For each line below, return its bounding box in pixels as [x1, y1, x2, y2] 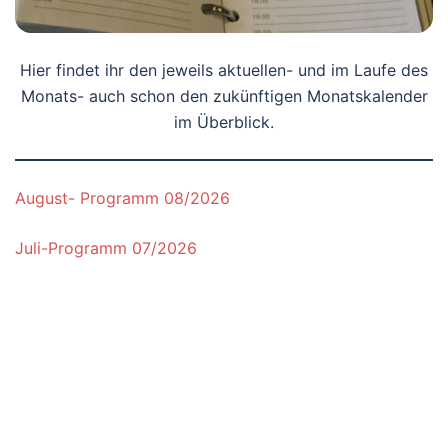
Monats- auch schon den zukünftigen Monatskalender [20, 86, 428, 106]
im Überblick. [174, 112, 274, 132]
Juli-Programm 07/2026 [15, 238, 197, 258]
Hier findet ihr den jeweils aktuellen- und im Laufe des [20, 60, 428, 80]
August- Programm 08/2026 [15, 188, 230, 208]
